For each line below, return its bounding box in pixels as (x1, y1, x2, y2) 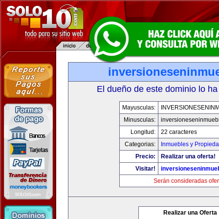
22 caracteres (160, 129, 197, 135)
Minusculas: (123, 116, 155, 123)
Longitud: (130, 129, 155, 135)
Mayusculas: (122, 104, 155, 111)
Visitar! (135, 165, 155, 172)
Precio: (135, 153, 155, 160)
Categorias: (124, 141, 155, 148)
